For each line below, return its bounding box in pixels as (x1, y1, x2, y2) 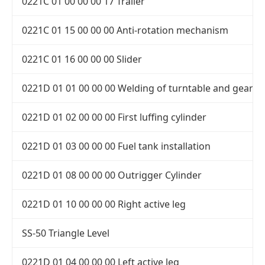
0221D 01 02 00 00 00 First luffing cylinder (22, 111, 206, 124)
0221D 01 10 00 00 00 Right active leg (22, 198, 186, 211)
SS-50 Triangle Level (22, 227, 109, 240)
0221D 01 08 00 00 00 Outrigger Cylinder (22, 169, 202, 182)
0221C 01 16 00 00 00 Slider (22, 53, 142, 66)
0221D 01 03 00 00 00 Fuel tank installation (22, 140, 211, 153)
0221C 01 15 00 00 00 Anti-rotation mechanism (22, 24, 228, 37)
